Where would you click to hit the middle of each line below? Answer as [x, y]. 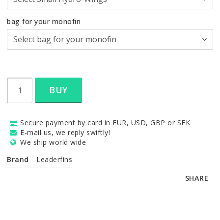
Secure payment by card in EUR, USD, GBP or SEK [105, 123]
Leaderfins [54, 159]
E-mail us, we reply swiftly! [65, 132]
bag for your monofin [44, 21]
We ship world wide [53, 142]
